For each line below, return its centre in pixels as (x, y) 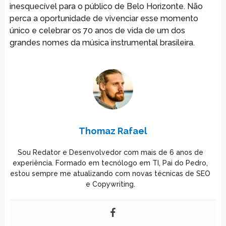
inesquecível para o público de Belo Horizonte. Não (106, 6)
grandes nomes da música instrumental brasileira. (102, 42)
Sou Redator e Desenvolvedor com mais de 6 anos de (110, 152)
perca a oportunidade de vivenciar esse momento (104, 18)
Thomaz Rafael (113, 131)
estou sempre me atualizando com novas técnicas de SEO (110, 173)
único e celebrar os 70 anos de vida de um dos (97, 30)
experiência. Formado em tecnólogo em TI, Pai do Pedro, (110, 163)
